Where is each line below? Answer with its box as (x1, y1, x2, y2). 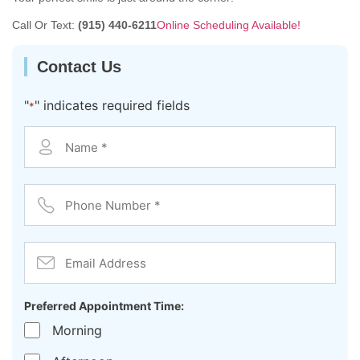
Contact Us (37, 57, 121, 76)
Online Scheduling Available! (157, 18, 301, 32)
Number (23, 194, 75, 211)
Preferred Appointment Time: (24, 299, 184, 313)
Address (23, 252, 77, 269)
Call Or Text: (12, 18, 78, 32)
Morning (52, 321, 102, 338)
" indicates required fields (35, 96, 190, 113)
